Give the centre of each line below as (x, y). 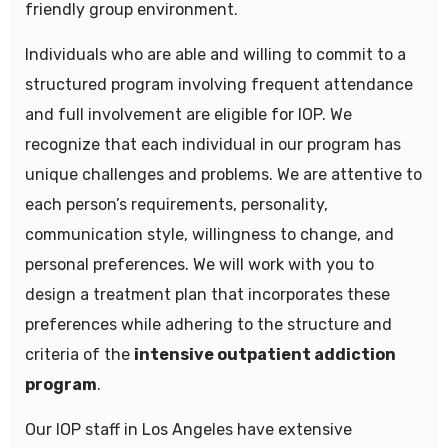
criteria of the (79, 355)
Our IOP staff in (83, 430)
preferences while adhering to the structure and (208, 325)
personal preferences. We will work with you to (199, 265)
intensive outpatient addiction (265, 355)
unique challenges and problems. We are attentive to (223, 175)
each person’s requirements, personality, (176, 205)
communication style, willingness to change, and (209, 235)
